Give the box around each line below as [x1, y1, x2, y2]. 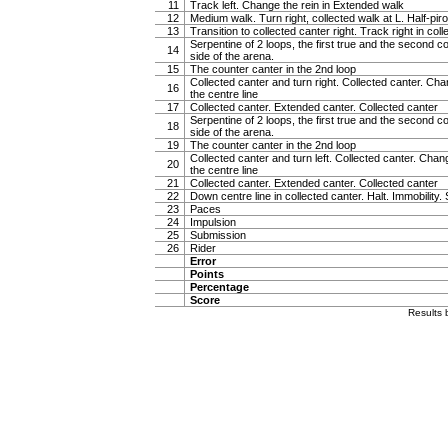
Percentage [190, 281, 249, 293]
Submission [190, 229, 246, 241]
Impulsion [190, 216, 236, 228]
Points [190, 268, 224, 280]
